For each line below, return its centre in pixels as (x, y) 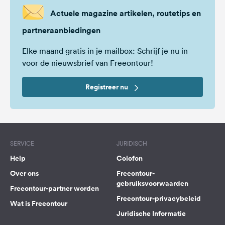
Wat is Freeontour (39, 203)
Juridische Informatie (151, 213)
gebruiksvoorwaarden (152, 183)
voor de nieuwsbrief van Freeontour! (88, 63)
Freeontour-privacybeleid (159, 198)
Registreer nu (107, 87)
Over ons (24, 173)
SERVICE (22, 143)
